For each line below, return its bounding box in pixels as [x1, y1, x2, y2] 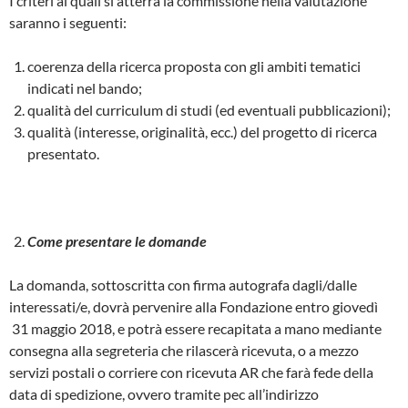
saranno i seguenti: [9, 13, 127, 31]
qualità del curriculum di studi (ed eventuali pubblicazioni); [27, 100, 391, 118]
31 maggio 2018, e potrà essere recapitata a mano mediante [9, 319, 382, 337]
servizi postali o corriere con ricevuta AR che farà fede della [9, 362, 373, 381]
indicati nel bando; [27, 78, 142, 97]
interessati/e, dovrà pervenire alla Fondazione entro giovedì [9, 297, 378, 315]
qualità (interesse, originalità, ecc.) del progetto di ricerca [27, 122, 377, 140]
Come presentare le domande [27, 231, 207, 250]
